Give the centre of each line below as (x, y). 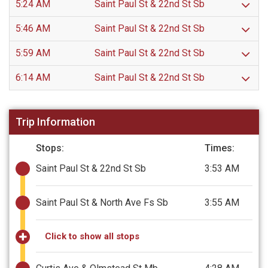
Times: (220, 148)
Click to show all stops (92, 236)
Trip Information (56, 122)
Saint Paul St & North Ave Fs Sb (102, 202)
